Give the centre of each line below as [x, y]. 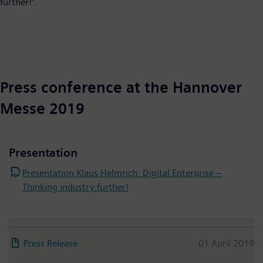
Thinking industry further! [75, 187]
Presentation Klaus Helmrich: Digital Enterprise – [122, 173]
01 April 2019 [226, 244]
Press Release [50, 244]
